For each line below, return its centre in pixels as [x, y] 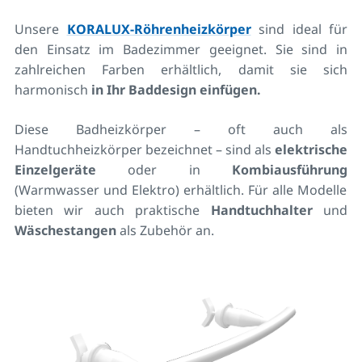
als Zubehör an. [165, 230]
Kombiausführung [290, 169]
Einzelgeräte [55, 169]
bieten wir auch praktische [113, 210]
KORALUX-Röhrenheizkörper [159, 29]
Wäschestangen [65, 230]
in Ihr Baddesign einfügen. [175, 89]
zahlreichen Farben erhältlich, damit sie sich [181, 69]
